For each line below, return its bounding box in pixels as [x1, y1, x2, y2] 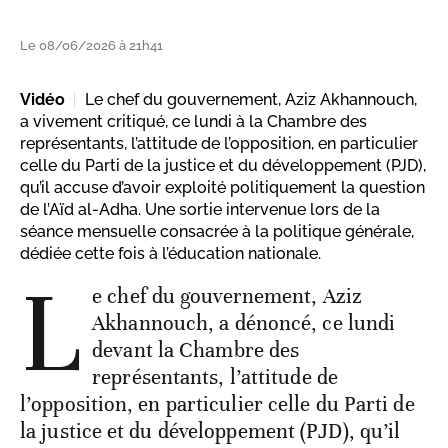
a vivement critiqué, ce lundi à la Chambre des [20, 112, 367, 132]
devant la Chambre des [92, 337, 300, 364]
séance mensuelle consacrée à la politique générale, [20, 222, 414, 242]
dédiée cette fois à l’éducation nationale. [20, 244, 321, 264]
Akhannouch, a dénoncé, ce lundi [92, 310, 396, 337]
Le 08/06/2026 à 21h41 [20, 38, 163, 54]
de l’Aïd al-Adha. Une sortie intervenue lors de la [20, 200, 380, 220]
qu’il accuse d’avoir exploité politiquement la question [20, 178, 425, 198]
